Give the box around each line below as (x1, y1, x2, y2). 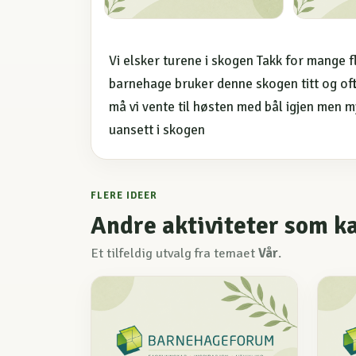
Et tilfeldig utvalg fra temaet (91, 246, 258, 262)
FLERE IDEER (91, 189, 157, 203)
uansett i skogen (109, 121, 206, 138)
